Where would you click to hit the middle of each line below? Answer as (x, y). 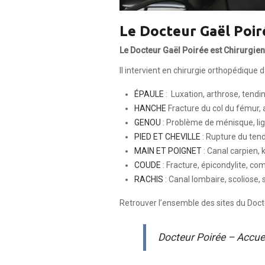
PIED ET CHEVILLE (167, 136)
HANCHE (150, 108)
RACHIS (149, 179)
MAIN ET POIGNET (168, 151)
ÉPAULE (149, 94)
